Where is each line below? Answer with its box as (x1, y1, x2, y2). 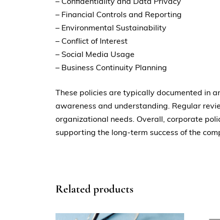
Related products (55, 182, 134, 196)
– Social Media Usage (55, 49, 135, 59)
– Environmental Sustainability (55, 23, 167, 33)
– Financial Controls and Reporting (55, 9, 182, 20)
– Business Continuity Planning (55, 62, 167, 73)
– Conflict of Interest (55, 36, 128, 46)
